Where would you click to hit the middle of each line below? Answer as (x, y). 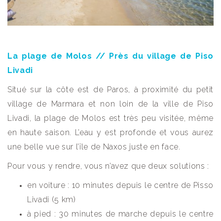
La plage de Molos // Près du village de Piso (110, 56)
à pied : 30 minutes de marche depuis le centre (120, 214)
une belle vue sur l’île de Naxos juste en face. (95, 147)
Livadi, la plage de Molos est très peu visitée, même (110, 118)
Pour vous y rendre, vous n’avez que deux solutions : (108, 166)
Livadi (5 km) (53, 200)
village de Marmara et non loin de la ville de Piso (110, 104)
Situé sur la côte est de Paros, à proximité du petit (110, 90)
